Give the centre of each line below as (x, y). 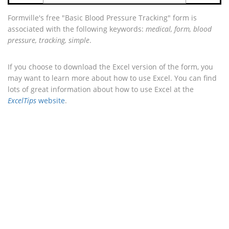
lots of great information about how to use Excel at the (101, 89)
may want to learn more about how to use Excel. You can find (112, 78)
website (51, 100)
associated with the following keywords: (77, 29)
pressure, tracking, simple (49, 40)
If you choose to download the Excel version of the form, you (110, 67)
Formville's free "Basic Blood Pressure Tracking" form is (102, 18)
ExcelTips (22, 100)
